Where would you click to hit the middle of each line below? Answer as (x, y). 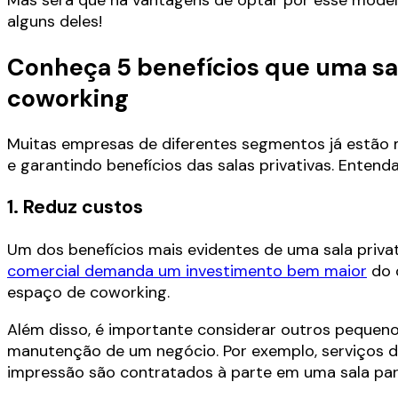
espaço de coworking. (88, 292)
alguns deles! (55, 21)
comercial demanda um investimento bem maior (187, 271)
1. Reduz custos (75, 207)
